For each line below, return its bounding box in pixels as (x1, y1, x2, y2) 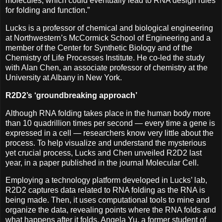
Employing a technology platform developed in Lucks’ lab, (5, 176, 207, 185)
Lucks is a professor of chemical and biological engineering (5, 23, 213, 32)
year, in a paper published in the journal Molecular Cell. (5, 158, 199, 167)
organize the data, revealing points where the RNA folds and (5, 206, 216, 215)
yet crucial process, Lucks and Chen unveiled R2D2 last (5, 148, 202, 157)
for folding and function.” (5, 6, 90, 15)
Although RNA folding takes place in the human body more (5, 109, 211, 117)
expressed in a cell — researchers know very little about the (5, 128, 214, 137)
